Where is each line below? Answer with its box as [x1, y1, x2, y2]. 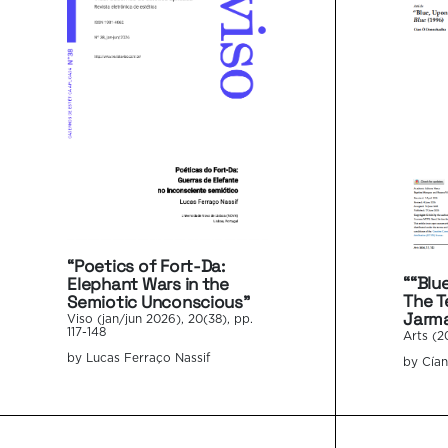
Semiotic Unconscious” [67, 290, 250, 313]
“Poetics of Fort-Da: [67, 254, 225, 277]
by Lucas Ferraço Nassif [67, 352, 211, 364]
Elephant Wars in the [67, 272, 229, 295]
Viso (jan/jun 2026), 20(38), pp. [67, 313, 254, 325]
